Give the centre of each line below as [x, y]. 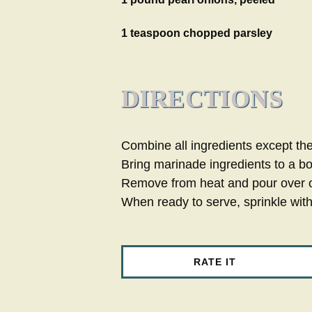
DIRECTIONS [202, 99]
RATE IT [214, 262]
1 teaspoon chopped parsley [197, 33]
